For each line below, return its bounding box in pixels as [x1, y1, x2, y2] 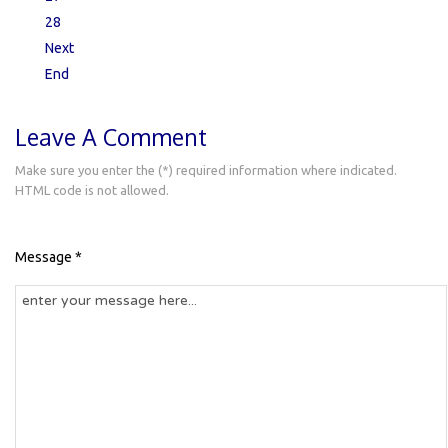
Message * [15, 248, 82, 265]
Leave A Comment [15, 121, 207, 151]
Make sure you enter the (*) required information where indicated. [15, 162, 397, 177]
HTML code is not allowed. [15, 182, 169, 197]
